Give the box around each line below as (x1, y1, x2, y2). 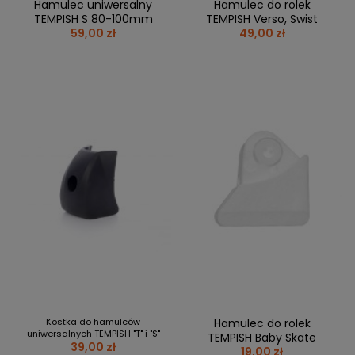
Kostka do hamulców (46, 315, 140, 329)
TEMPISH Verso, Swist (206, 10, 318, 27)
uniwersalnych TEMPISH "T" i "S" (26, 327, 160, 341)
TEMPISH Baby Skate (208, 330, 316, 346)
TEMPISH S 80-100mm (33, 10, 153, 27)
